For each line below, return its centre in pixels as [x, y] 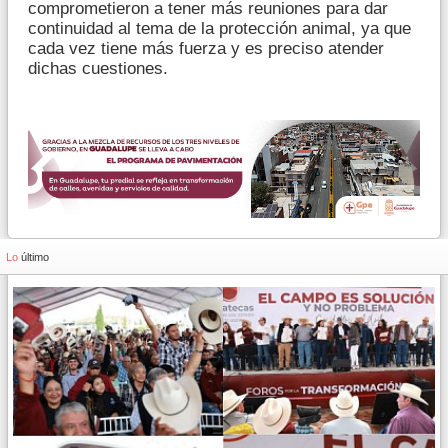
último [35, 257]
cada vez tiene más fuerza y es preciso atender [206, 48]
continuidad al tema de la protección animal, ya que [219, 28]
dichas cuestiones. [98, 68]
